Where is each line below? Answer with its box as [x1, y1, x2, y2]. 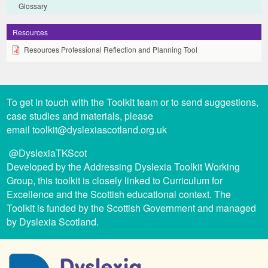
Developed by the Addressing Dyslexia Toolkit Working [7, 160, 240, 174]
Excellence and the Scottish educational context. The [7, 187, 232, 202]
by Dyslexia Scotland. [7, 215, 99, 229]
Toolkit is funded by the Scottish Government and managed [7, 201, 257, 215]
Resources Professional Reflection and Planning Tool [24, 44, 198, 55]
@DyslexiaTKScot [7, 146, 87, 160]
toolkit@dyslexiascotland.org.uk [32, 123, 167, 137]
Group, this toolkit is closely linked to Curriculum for [7, 173, 223, 188]
